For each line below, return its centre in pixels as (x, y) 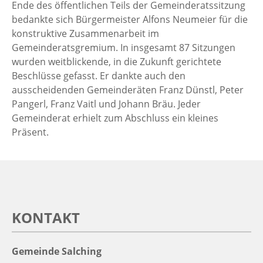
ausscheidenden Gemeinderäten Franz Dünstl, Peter (128, 90)
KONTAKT (46, 218)
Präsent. (30, 132)
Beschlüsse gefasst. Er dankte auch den (99, 76)
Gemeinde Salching (57, 252)
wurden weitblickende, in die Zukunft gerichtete (117, 62)
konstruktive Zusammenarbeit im (85, 34)
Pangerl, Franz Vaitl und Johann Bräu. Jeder (106, 104)
